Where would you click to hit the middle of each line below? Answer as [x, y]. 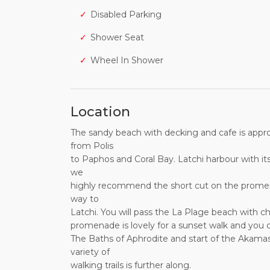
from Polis [92, 146]
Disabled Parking [126, 15]
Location [100, 112]
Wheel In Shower [127, 61]
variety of [90, 252]
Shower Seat [117, 38]
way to [85, 199]
